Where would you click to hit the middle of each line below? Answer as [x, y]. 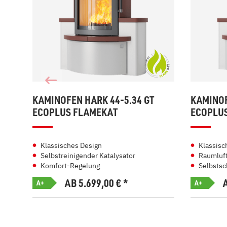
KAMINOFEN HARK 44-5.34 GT [93, 100]
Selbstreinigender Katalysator [88, 156]
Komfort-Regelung [70, 166]
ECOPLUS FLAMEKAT [75, 112]
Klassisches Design [71, 145]
